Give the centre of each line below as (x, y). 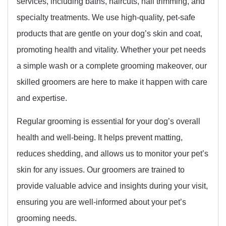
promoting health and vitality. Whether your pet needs (111, 49)
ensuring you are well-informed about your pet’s (101, 202)
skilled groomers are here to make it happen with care (112, 81)
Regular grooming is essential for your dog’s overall (108, 121)
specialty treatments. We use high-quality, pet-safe (106, 17)
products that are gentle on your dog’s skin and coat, (109, 33)
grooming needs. (47, 218)
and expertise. (42, 98)
